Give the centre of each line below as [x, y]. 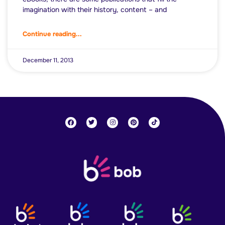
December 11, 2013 [48, 61]
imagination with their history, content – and [95, 10]
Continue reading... [52, 34]
